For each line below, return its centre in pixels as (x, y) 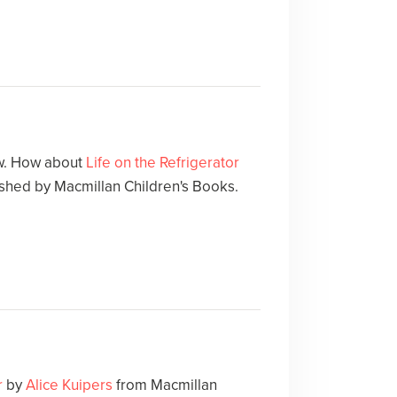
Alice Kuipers (69, 385)
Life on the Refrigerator (162, 162)
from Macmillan (164, 385)
